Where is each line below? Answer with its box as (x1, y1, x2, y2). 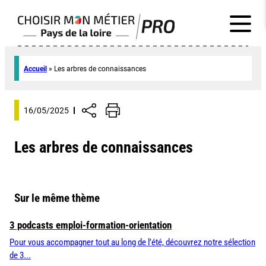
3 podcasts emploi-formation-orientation (9, 219, 172, 232)
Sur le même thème (14, 191, 100, 205)
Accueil (24, 65, 47, 73)
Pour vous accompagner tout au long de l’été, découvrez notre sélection (9, 237, 255, 248)
